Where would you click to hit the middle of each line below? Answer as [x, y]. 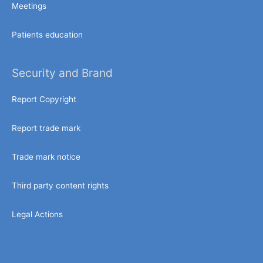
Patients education [47, 34]
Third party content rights [60, 185]
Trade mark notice [46, 156]
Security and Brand [62, 73]
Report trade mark [46, 128]
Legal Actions [37, 214]
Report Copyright [44, 100]
